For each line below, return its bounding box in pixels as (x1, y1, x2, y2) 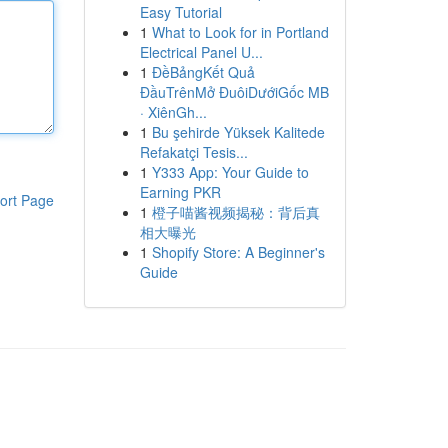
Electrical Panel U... (139, 42, 263, 62)
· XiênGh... (139, 102, 207, 122)
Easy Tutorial (139, 2, 222, 22)
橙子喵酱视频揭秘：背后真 (151, 202, 320, 222)
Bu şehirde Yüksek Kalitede (151, 122, 325, 142)
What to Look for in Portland (151, 22, 329, 42)
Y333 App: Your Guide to (151, 162, 309, 182)
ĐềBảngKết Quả (151, 62, 255, 82)
